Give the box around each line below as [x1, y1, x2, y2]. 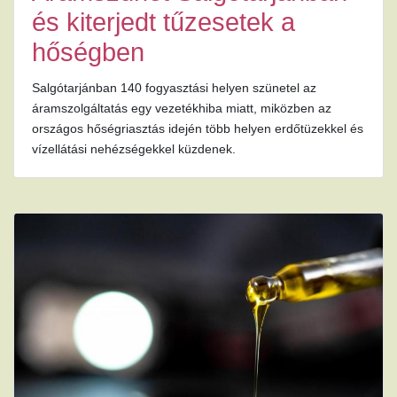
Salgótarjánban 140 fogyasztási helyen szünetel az [32, 81, 316, 96]
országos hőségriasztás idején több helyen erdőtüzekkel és [32, 121, 363, 136]
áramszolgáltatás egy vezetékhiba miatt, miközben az [32, 101, 331, 116]
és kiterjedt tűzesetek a [32, 8, 295, 37]
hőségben [32, 38, 144, 67]
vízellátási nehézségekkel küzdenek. [32, 142, 236, 157]
